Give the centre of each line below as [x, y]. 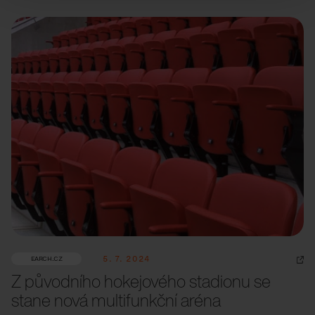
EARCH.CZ [46, 259]
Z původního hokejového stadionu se [141, 281]
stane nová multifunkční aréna [116, 300]
